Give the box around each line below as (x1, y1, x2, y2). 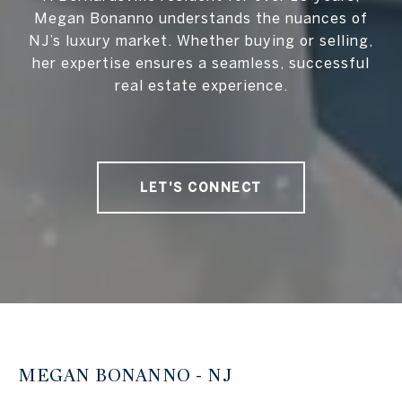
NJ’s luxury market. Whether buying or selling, (29, 32, 373, 49)
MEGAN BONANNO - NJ (18, 364, 232, 388)
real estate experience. (114, 77, 288, 94)
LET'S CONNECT (140, 180, 262, 196)
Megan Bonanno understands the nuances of (34, 10, 368, 27)
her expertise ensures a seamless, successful (32, 55, 370, 72)
